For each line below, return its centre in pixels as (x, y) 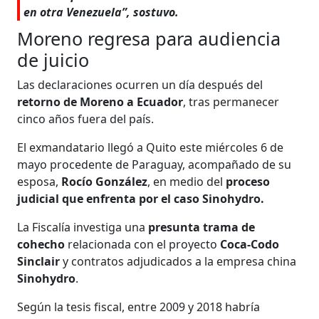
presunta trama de (202, 227)
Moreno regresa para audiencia (149, 38)
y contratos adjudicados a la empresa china (180, 261)
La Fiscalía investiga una (83, 227)
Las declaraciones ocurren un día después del (140, 84)
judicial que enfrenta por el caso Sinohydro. (141, 198)
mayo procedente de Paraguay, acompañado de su (155, 164)
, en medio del (187, 181)
